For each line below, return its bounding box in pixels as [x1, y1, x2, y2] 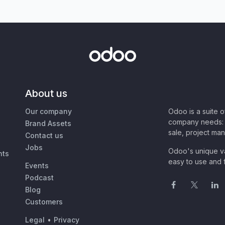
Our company [25, 107, 72, 116]
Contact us [25, 131, 63, 140]
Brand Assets [25, 119, 71, 128]
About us [25, 87, 67, 100]
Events [25, 161, 49, 170]
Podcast [25, 173, 54, 182]
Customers [25, 197, 63, 206]
